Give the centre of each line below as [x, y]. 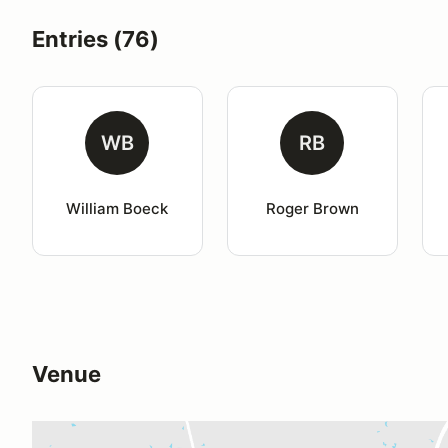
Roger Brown [312, 208]
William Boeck [117, 208]
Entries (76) [95, 39]
